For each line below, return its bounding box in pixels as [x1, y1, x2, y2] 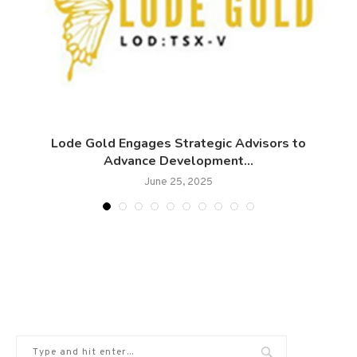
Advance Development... [104, 152, 253, 171]
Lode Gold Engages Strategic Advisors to [51, 135, 306, 153]
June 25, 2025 [144, 176, 213, 190]
